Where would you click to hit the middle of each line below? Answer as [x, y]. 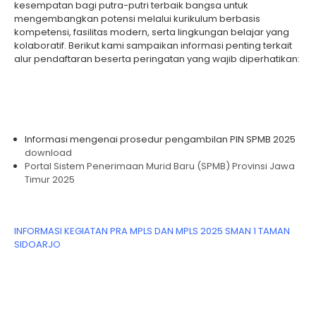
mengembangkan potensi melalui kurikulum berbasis [137, 19]
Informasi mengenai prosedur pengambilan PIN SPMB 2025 [160, 139]
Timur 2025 [50, 180]
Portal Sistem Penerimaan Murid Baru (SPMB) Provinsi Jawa [160, 166]
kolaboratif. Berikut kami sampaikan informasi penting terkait [153, 45]
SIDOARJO [38, 244]
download [48, 153]
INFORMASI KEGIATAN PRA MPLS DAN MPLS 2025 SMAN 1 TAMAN [152, 231]
